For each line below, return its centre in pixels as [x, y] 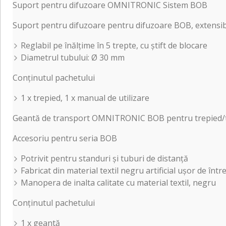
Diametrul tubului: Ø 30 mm [73, 57]
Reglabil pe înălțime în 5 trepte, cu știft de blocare [114, 45]
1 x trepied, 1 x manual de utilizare [85, 98]
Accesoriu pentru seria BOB [65, 138]
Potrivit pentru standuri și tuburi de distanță [104, 158]
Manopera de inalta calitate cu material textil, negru [118, 182]
